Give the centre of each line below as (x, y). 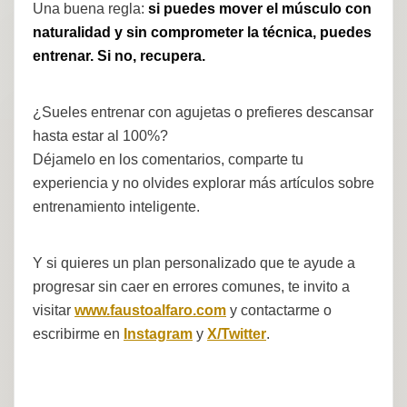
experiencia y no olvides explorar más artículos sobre (203, 184)
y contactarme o (279, 311)
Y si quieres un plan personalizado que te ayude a (194, 263)
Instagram (158, 334)
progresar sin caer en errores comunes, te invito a (191, 287)
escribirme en (78, 334)
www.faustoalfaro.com (150, 311)
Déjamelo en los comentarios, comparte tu (168, 160)
